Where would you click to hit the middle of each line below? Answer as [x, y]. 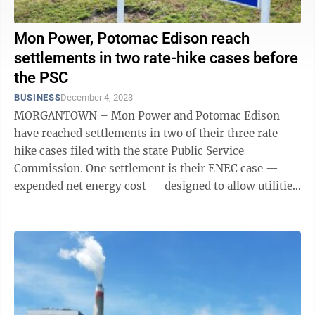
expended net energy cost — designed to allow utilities [156, 186]
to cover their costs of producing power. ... [123, 204]
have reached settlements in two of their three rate [146, 133]
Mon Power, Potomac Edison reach [132, 38]
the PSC [41, 78]
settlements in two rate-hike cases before [156, 58]
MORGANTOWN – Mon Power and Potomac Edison [147, 116]
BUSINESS [38, 97]
